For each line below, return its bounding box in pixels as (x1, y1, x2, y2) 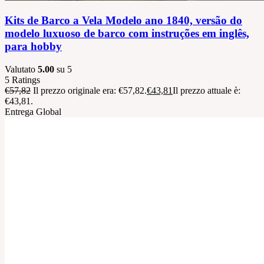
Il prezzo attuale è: (173, 85, 240, 95)
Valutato (5, 64, 38, 74)
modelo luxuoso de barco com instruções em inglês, (5, 27, 249, 39)
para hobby (5, 39, 62, 52)
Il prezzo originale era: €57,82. (33, 85, 147, 95)
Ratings (12, 74, 40, 85)
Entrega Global (5, 106, 61, 117)
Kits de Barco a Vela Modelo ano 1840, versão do (5, 14, 242, 27)
